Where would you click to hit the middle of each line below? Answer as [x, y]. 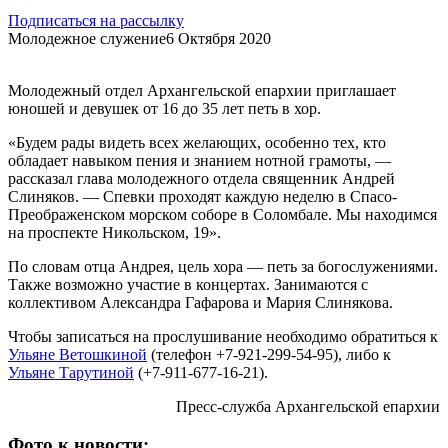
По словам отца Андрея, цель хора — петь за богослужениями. [223, 266]
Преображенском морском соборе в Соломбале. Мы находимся [222, 214]
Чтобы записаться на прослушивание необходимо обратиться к [223, 336]
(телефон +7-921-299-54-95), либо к [269, 354]
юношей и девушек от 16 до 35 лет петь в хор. [164, 108]
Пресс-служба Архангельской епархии [308, 406]
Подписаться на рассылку [96, 20]
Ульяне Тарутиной [71, 372]
